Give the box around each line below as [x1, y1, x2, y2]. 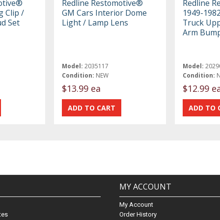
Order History [119, 211, 157, 218]
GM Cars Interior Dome [62, 7, 147, 19]
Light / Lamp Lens [62, 17, 129, 28]
